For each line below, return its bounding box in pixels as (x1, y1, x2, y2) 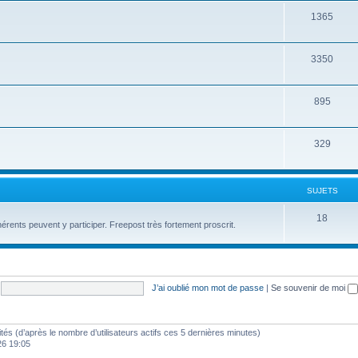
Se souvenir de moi (270, 282, 348, 292)
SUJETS (306, 186, 338, 195)
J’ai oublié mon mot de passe (151, 282, 264, 292)
